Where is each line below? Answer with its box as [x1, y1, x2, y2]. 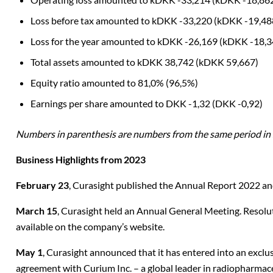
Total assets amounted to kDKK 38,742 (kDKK [30, 56, 226, 68]
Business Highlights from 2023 [16, 154, 146, 165]
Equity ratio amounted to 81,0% [30, 77, 166, 88]
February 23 [16, 179, 69, 191]
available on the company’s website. [16, 221, 165, 232]
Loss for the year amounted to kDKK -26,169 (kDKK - [30, 35, 253, 47]
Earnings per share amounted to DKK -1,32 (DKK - [30, 97, 241, 109]
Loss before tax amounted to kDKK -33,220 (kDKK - [30, 15, 248, 26]
